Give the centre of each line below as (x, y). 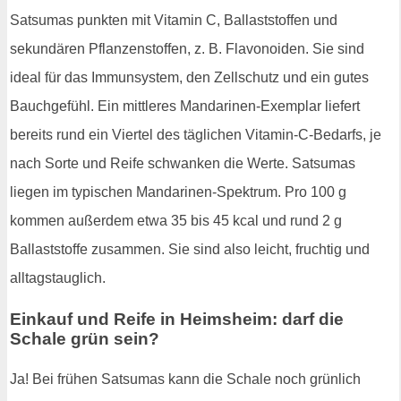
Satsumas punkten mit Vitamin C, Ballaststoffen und (174, 20)
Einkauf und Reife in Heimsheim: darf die (177, 319)
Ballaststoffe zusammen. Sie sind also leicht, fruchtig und (190, 249)
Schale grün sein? (85, 338)
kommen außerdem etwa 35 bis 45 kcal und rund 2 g (176, 220)
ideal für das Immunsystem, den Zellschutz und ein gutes (189, 77)
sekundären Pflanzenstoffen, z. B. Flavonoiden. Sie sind (187, 48)
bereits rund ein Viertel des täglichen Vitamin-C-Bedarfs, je (196, 134)
